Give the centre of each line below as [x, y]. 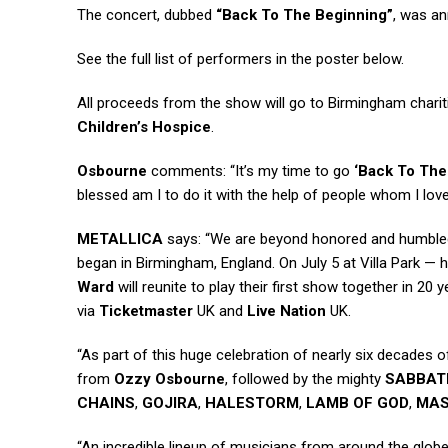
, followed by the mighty [305, 379]
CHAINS [106, 403]
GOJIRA [170, 403]
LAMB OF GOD [357, 403]
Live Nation [286, 311]
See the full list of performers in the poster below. [240, 59]
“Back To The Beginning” [304, 15]
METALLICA [120, 239]
